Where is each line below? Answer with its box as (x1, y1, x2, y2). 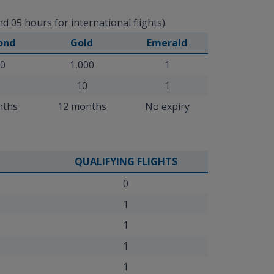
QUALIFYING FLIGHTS (74, 154, 177, 168)
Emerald (147, 35, 187, 50)
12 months (57, 99, 106, 113)
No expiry (144, 99, 190, 113)
